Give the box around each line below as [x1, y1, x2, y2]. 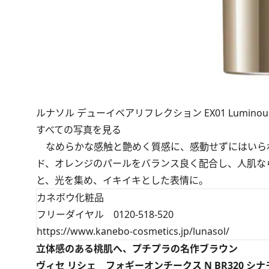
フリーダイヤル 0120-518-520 [37, 207, 174, 221]
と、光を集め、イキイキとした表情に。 [36, 173, 208, 187]
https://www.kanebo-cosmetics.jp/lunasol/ [37, 224, 229, 238]
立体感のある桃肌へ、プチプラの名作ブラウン [36, 241, 238, 255]
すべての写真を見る [36, 122, 121, 136]
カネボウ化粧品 [37, 190, 104, 204]
